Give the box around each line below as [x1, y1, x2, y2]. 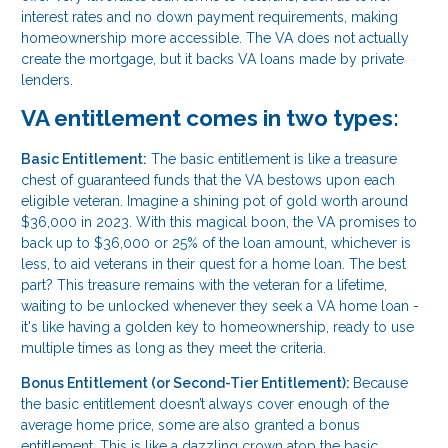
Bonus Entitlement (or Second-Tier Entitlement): [21, 375, 353, 392]
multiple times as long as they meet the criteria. [21, 340, 326, 357]
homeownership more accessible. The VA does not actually [21, 30, 409, 47]
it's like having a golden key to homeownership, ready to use [21, 319, 414, 336]
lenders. [21, 72, 77, 89]
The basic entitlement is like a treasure [147, 151, 397, 168]
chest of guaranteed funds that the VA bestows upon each [21, 172, 395, 189]
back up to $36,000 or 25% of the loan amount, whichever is [21, 235, 411, 252]
